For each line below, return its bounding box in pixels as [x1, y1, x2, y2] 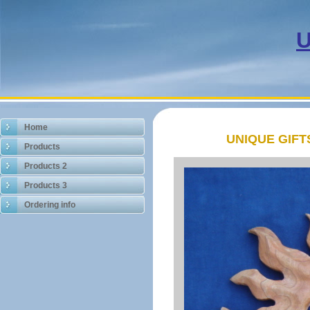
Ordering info [24, 200, 75, 210]
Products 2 [24, 161, 67, 171]
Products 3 [24, 181, 67, 190]
